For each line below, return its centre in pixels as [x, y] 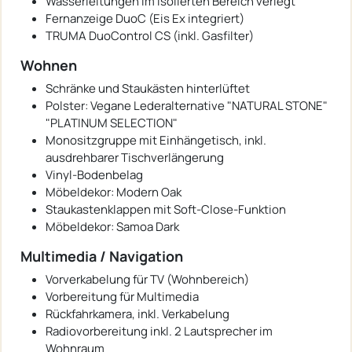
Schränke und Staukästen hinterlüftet [148, 88]
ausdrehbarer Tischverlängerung [135, 157]
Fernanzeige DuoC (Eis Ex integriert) [145, 18]
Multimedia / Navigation [102, 256]
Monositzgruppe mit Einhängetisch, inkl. [156, 140]
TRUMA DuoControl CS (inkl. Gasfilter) [150, 35]
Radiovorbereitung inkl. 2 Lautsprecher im [159, 331]
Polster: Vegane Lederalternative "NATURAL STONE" [187, 105]
